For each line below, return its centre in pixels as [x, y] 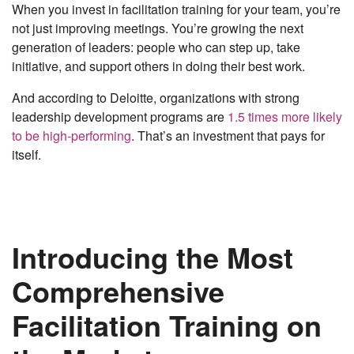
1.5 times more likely [285, 117]
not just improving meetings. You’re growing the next [158, 28]
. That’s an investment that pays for [228, 136]
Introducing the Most [153, 257]
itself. [26, 155]
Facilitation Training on [167, 325]
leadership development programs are [120, 117]
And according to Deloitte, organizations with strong [156, 98]
